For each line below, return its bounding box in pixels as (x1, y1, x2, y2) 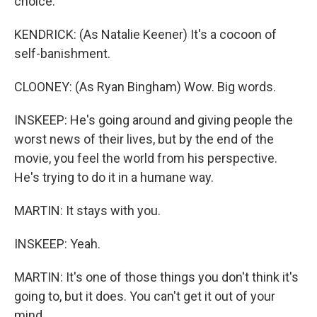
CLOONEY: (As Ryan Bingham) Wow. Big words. (14, 79, 276, 94)
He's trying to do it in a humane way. (14, 170, 214, 185)
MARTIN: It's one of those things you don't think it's (14, 270, 299, 284)
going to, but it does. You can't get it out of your (14, 289, 275, 304)
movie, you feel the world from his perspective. (14, 151, 277, 166)
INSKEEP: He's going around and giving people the (14, 113, 293, 127)
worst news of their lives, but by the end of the (14, 132, 274, 146)
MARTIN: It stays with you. (14, 203, 161, 218)
